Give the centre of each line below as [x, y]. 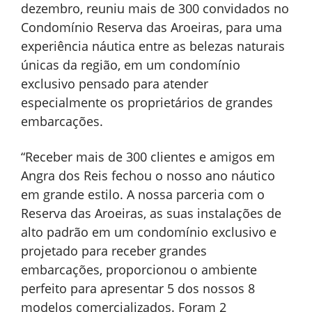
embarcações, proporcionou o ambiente [139, 269]
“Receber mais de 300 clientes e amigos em [148, 156]
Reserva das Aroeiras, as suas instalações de [151, 213]
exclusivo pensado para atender [115, 83]
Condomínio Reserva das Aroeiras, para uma [151, 27]
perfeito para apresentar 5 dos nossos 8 [138, 288]
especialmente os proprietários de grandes [147, 102]
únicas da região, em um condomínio [131, 64]
